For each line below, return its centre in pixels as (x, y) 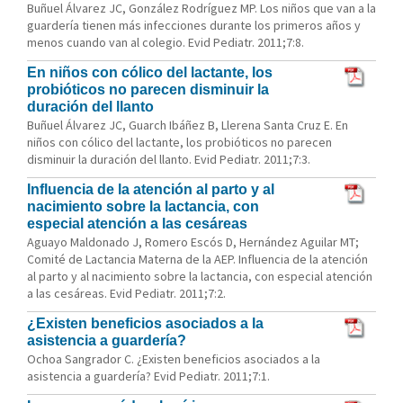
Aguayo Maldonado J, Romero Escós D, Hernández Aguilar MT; (193, 242)
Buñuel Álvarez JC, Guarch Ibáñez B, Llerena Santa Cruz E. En (188, 125)
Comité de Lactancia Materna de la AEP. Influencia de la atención (197, 259)
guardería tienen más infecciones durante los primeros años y (194, 25)
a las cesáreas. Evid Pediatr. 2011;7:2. (126, 293)
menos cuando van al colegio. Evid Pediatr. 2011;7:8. (166, 42)
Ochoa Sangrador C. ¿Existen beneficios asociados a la (174, 359)
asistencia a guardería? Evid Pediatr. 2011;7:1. (148, 376)
